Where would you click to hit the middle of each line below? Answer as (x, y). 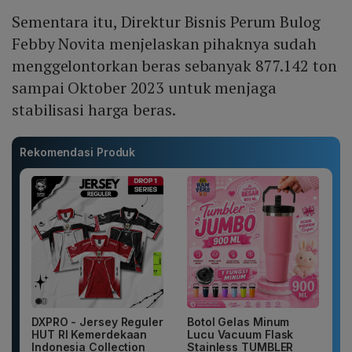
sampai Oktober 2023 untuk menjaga (144, 88)
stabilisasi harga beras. (95, 110)
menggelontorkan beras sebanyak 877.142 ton (174, 66)
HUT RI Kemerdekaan (90, 335)
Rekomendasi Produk (78, 152)
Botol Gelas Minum (238, 322)
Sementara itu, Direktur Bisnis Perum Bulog (166, 22)
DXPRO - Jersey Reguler (97, 322)
